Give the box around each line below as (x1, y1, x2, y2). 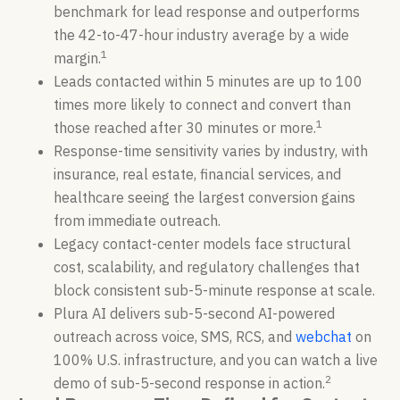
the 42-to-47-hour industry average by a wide (54, 26, 349, 45)
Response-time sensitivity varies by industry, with (54, 142, 368, 161)
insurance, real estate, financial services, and (54, 165, 341, 184)
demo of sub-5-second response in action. (54, 374, 325, 393)
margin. (54, 49, 101, 68)
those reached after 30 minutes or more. (54, 119, 316, 137)
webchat (296, 328, 352, 346)
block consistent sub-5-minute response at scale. (54, 281, 375, 300)
